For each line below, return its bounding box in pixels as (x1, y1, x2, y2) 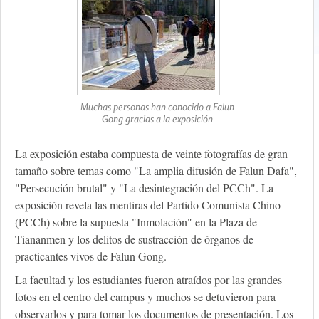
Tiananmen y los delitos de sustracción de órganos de (15, 231, 253, 247)
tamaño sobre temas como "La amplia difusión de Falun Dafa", (15, 163, 297, 179)
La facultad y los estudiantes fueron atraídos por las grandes (15, 272, 282, 288)
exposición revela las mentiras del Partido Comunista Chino (15, 197, 281, 213)
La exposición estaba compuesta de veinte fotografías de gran (15, 146, 288, 162)
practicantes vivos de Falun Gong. (15, 249, 167, 264)
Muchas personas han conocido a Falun (80, 100, 234, 113)
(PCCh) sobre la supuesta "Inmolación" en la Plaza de (15, 214, 257, 230)
